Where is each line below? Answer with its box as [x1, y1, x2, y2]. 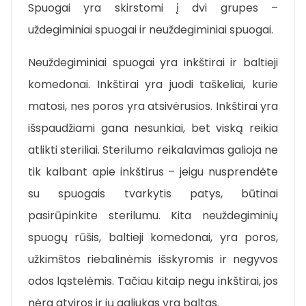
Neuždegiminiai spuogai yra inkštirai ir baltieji [28, 55, 278, 71]
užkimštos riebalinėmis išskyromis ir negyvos [28, 251, 278, 268]
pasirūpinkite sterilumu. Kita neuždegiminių [28, 208, 278, 224]
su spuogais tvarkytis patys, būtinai [28, 186, 278, 202]
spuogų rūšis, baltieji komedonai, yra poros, [28, 229, 278, 246]
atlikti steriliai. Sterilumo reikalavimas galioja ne [28, 142, 278, 158]
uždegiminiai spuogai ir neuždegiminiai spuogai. [28, 22, 273, 38]
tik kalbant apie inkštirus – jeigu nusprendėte [28, 164, 278, 180]
